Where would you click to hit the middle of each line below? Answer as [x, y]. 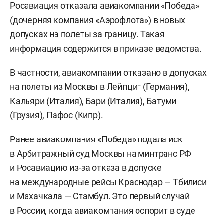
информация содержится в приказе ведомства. [106, 48]
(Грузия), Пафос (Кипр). [56, 115]
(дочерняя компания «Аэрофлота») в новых [98, 20]
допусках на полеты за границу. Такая [87, 34]
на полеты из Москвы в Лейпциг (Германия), [100, 87]
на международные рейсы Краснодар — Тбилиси [108, 182]
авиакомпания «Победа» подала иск [109, 139]
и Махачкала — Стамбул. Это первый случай [100, 196]
